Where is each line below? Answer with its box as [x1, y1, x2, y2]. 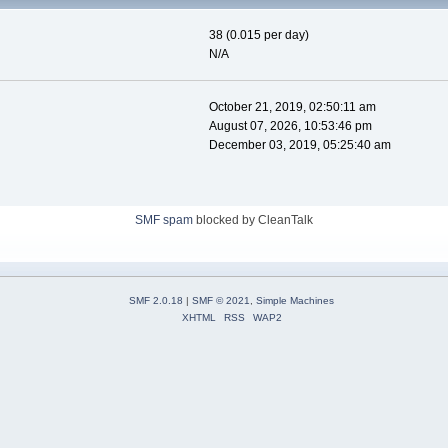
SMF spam [135, 213, 193, 228]
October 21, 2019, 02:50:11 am [208, 100, 376, 115]
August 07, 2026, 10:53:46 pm [208, 119, 372, 134]
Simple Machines [256, 295, 334, 307]
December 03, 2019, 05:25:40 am [208, 138, 391, 153]
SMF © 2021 [192, 295, 250, 307]
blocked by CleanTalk [193, 213, 313, 228]
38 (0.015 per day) [208, 28, 309, 43]
